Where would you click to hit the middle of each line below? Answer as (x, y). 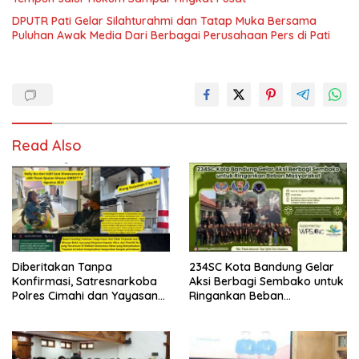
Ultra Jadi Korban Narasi (79, 311)
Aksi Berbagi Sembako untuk (266, 282)
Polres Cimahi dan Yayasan (85, 296)
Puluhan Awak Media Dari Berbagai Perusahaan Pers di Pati (171, 36)
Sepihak (33, 325)
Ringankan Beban (236, 296)
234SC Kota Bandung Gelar (262, 267)
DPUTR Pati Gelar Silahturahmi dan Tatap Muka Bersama (164, 21)
